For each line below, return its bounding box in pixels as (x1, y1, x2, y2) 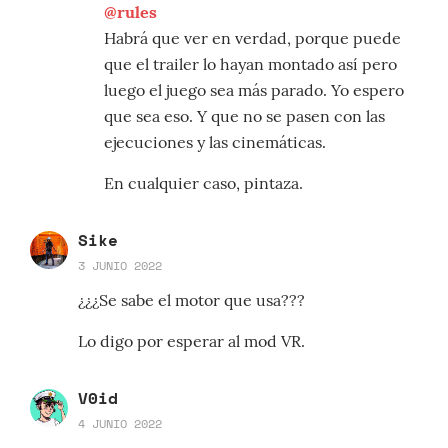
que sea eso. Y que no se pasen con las (104, 106, 385, 127)
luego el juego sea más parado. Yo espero (104, 80, 404, 101)
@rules (104, 2, 157, 23)
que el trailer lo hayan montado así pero (104, 54, 397, 75)
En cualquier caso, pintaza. (104, 173, 303, 194)
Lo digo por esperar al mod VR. (78, 331, 305, 352)
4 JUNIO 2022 (78, 415, 162, 433)
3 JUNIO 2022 (78, 257, 162, 275)
